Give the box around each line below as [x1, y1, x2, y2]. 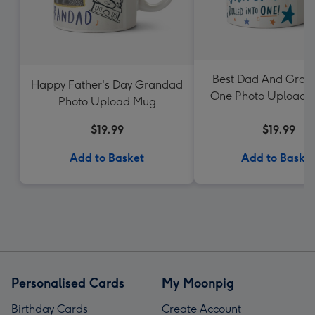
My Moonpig [162, 276, 234, 291]
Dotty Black [250, 106, 307, 120]
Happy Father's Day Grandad [31, 78, 183, 91]
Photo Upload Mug [58, 95, 156, 108]
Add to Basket [70, 151, 144, 165]
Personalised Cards [11, 276, 124, 291]
